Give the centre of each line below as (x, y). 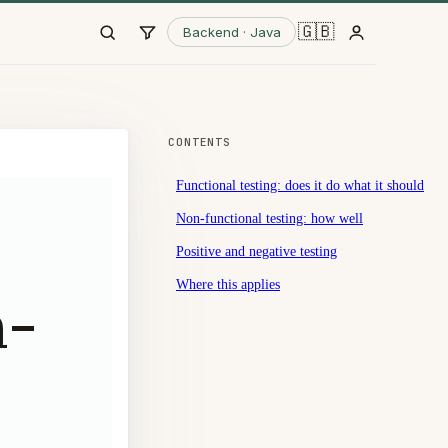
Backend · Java (231, 31)
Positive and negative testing (256, 250)
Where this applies (228, 283)
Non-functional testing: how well (269, 217)
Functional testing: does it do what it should (300, 184)
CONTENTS (200, 142)
